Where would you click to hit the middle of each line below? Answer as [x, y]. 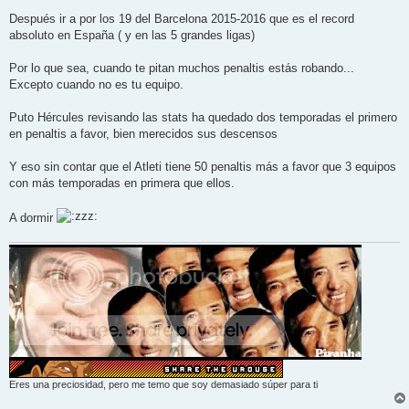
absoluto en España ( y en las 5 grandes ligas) [132, 35]
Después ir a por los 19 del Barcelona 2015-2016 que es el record [182, 18]
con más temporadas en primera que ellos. [122, 183]
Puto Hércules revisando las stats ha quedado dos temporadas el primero [203, 117]
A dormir [33, 217]
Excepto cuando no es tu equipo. [96, 84]
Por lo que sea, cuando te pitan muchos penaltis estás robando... [182, 68]
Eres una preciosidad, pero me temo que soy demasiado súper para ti [163, 385]
